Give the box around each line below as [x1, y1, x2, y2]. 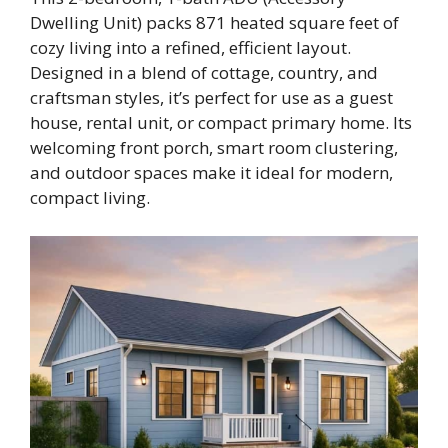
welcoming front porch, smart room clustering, [30, 136, 398, 160]
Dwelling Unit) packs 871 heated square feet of [30, 11, 399, 35]
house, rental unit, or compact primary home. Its [30, 111, 412, 135]
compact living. [30, 186, 150, 210]
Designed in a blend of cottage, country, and [30, 61, 378, 85]
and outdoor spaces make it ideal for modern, [30, 161, 393, 185]
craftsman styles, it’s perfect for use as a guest [30, 86, 393, 110]
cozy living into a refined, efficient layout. [30, 36, 351, 60]
